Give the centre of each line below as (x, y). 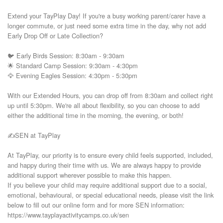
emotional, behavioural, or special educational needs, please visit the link (111, 195)
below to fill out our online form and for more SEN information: (96, 205)
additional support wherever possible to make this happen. (90, 175)
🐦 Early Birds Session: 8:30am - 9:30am (66, 55)
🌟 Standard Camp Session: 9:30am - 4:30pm (73, 65)
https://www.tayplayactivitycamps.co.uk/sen (68, 215)
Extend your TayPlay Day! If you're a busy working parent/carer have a (107, 15)
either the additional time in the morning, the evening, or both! (96, 115)
